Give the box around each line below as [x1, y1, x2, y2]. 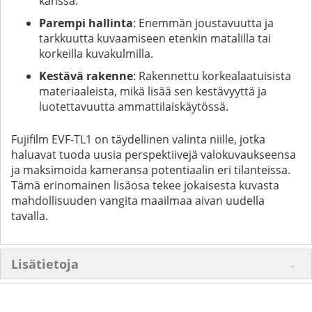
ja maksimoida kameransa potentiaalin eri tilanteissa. [11, 162, 290, 178]
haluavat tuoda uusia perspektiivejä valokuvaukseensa [11, 146, 296, 162]
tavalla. [11, 208, 48, 224]
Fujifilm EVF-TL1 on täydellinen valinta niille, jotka [11, 131, 265, 147]
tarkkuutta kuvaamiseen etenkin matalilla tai [39, 30, 271, 46]
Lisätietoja [11, 255, 79, 272]
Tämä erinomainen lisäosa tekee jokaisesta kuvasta [11, 177, 279, 193]
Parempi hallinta [39, 15, 133, 31]
